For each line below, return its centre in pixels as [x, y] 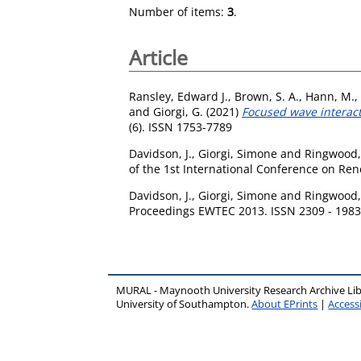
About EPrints [285, 304]
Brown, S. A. [267, 96]
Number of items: [178, 12]
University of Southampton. [184, 304]
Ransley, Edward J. [178, 96]
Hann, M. [330, 96]
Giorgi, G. [178, 111]
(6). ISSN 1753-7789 [180, 127]
